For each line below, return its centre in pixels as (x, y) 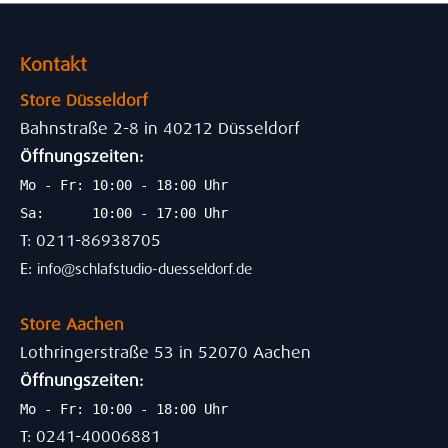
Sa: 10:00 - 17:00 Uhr (124, 213)
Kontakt (53, 65)
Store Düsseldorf (84, 101)
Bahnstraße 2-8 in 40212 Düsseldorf (160, 129)
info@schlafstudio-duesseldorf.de (144, 269)
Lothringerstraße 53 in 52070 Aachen (165, 353)
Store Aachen (72, 325)
